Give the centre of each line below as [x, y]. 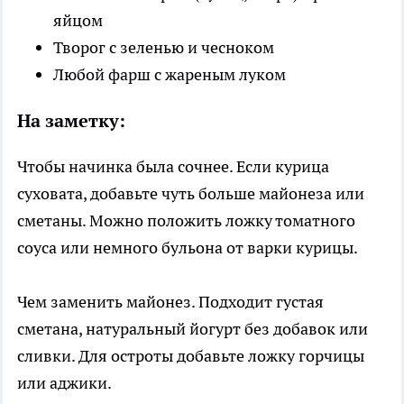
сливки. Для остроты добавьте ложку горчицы [191, 355]
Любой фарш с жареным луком [170, 74]
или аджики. [64, 382]
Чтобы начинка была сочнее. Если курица [173, 166]
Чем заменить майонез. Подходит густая [170, 301]
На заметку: [71, 120]
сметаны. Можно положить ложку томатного [186, 220]
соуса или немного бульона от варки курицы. [188, 247]
